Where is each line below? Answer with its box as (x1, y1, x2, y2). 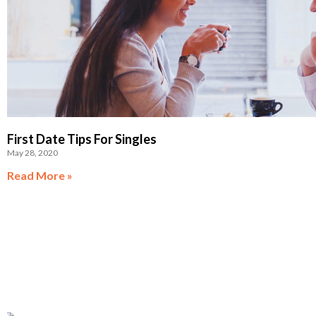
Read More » (7, 168, 73, 182)
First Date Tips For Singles (7, 130, 157, 147)
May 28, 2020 (7, 147, 58, 158)
